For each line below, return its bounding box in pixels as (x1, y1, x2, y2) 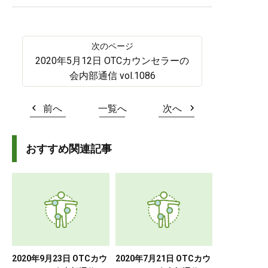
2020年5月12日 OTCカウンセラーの (35, 54, 189, 66)
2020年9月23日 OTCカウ (12, 253, 107, 263)
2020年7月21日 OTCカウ (115, 253, 211, 263)
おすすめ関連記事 (26, 142, 112, 155)
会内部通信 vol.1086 (69, 69, 156, 81)
